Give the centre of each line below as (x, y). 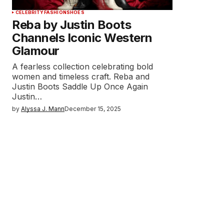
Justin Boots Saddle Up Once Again (80, 86)
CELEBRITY (30, 12)
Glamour (36, 51)
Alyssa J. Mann (43, 109)
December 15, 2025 (93, 109)
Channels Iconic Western (82, 38)
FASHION (55, 12)
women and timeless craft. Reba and (81, 76)
